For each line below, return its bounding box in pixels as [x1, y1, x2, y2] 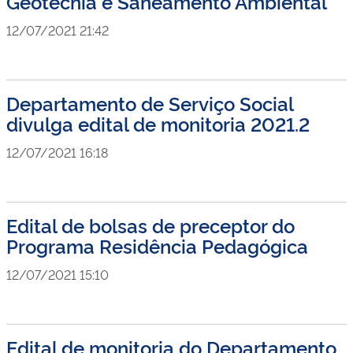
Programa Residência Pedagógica [6, 232, 308, 258]
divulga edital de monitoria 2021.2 [6, 110, 310, 136]
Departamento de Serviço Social [6, 90, 293, 116]
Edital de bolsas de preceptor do [6, 212, 295, 238]
